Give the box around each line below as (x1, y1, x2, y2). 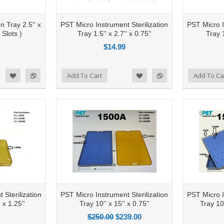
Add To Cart (67, 70, 102, 80)
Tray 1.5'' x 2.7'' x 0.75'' (77, 29, 151, 37)
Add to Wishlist (121, 71, 161, 79)
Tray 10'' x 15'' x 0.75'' (79, 199, 149, 207)
